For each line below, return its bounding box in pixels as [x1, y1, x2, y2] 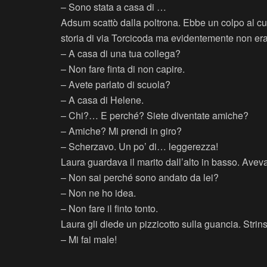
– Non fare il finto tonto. [61, 201, 158, 216]
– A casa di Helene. [61, 93, 144, 107]
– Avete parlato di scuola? [61, 77, 170, 92]
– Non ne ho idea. [61, 186, 136, 200]
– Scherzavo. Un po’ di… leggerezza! [61, 139, 218, 154]
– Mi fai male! [61, 232, 117, 247]
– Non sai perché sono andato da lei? [61, 170, 219, 185]
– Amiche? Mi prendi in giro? [61, 124, 182, 138]
